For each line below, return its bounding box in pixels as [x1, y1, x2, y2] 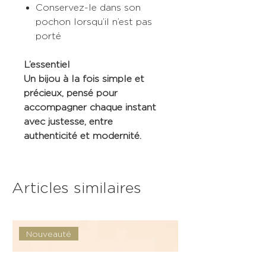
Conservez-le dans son [36, 2, 141, 13]
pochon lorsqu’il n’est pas [36, 17, 152, 27]
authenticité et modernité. [24, 131, 141, 141]
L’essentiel [24, 59, 70, 70]
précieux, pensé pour [24, 88, 118, 99]
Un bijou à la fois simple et [24, 74, 144, 84]
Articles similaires [12, 180, 141, 196]
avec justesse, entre [24, 116, 113, 127]
